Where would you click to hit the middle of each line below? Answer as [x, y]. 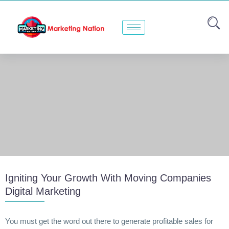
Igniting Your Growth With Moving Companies [108, 178]
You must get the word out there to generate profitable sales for [109, 221]
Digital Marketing [43, 191]
